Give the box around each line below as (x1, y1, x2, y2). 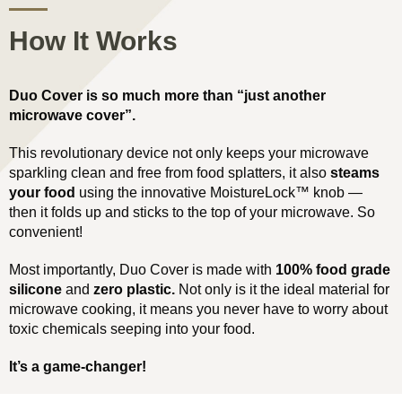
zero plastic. (93, 280, 175, 297)
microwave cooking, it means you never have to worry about (9, 300, 388, 317)
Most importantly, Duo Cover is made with (9, 260, 275, 277)
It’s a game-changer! (9, 357, 146, 374)
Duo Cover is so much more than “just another (9, 86, 326, 103)
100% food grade (275, 260, 390, 277)
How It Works (9, 25, 178, 56)
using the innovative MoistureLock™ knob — (75, 183, 363, 200)
